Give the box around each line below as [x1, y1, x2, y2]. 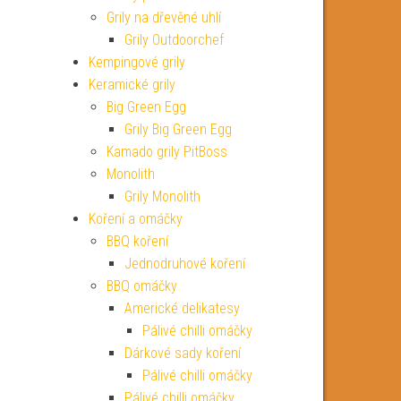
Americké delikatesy [124, 300, 240, 317]
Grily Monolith [124, 188, 200, 205]
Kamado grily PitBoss [106, 143, 227, 160]
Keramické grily [88, 76, 175, 93]
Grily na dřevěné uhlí [106, 9, 221, 26]
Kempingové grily [88, 54, 185, 71]
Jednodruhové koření [124, 255, 245, 272]
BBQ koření [106, 233, 168, 250]
